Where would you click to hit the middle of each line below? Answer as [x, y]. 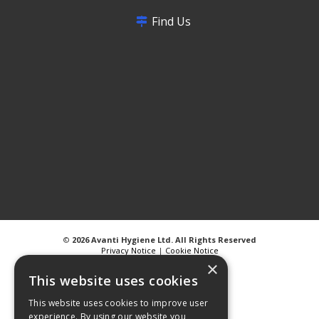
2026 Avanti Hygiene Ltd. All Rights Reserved [164, 240]
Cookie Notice [192, 251]
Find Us [171, 22]
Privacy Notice [129, 251]
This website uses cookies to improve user [119, 303]
